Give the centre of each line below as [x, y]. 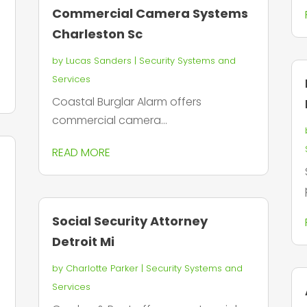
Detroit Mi [83, 242]
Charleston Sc [97, 34]
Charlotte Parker [102, 269]
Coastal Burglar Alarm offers [126, 101]
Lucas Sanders [98, 60]
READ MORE [81, 152]
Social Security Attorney [130, 221]
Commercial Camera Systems [150, 13]
